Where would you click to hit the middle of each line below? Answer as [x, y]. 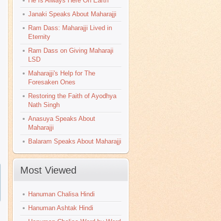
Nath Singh [44, 105]
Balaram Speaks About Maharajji [75, 141]
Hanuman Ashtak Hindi [61, 208]
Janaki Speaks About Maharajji [72, 14]
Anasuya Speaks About [62, 119]
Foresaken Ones [52, 82]
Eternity [39, 37]
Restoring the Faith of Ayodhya [72, 96]
